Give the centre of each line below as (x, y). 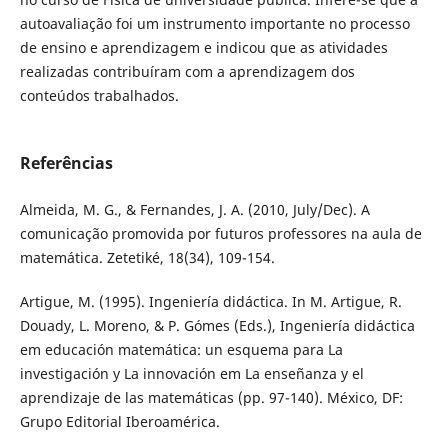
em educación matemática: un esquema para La (181, 350)
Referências (66, 163)
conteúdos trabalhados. (99, 96)
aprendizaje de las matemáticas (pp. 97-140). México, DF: (211, 398)
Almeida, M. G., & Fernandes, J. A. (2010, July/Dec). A (194, 210)
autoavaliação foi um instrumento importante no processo (214, 24)
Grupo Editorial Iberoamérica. (119, 422)
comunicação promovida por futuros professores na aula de (220, 234)
